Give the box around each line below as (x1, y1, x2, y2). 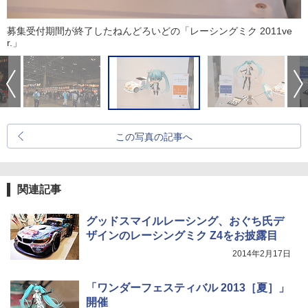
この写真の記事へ (115, 131, 192, 142)
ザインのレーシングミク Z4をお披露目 (86, 229, 278, 241)
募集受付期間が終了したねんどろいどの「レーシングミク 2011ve (7, 25, 292, 36)
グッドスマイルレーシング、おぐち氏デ (86, 214, 284, 227)
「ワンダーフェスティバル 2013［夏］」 (86, 281, 289, 294)
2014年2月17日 (232, 248, 291, 258)
